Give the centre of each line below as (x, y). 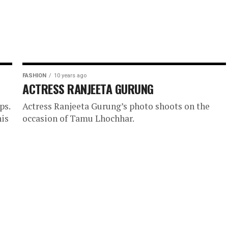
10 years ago (70, 76)
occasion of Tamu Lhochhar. (78, 118)
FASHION (34, 76)
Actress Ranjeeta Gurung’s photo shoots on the (116, 106)
